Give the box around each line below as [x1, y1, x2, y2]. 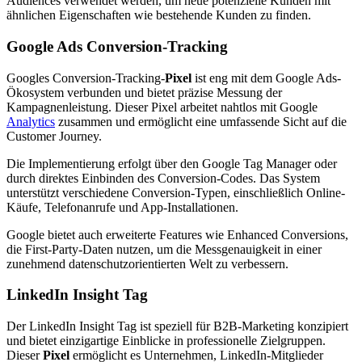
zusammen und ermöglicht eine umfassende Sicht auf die [55, 114, 347, 128]
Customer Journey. [6, 128, 102, 143]
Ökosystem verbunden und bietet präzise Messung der [6, 85, 282, 99]
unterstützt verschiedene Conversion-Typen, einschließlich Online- [6, 185, 345, 200]
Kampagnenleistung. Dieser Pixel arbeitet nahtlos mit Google [6, 99, 318, 114]
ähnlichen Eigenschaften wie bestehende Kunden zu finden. [6, 8, 311, 23]
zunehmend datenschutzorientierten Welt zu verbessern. [6, 256, 288, 271]
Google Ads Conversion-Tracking [6, 37, 228, 55]
